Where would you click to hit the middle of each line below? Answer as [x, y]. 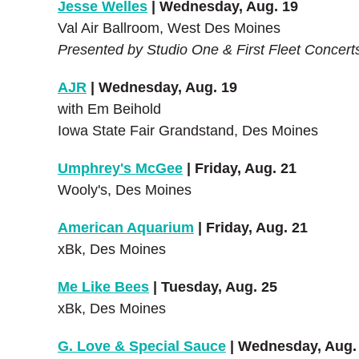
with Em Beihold [109, 109]
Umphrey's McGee [120, 168]
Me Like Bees [103, 287]
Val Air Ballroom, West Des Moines [169, 28]
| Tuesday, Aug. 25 [213, 287]
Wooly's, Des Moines [125, 190]
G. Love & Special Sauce [142, 346]
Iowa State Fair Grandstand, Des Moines [188, 131]
